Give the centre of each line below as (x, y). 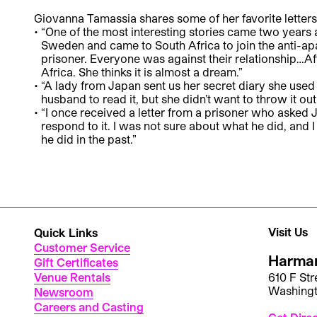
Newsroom (64, 292)
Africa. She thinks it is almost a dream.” (142, 71)
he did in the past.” (88, 139)
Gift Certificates (76, 262)
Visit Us (288, 231)
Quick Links (66, 232)
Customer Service (82, 247)
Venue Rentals (72, 277)
